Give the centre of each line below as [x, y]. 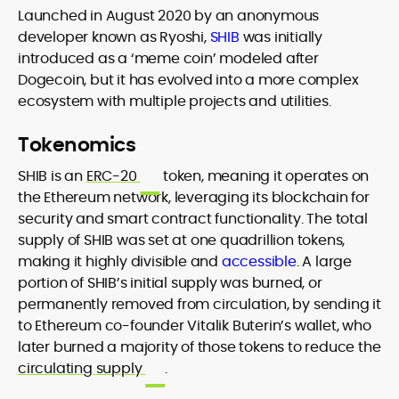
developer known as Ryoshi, [114, 37]
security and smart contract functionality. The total [193, 219]
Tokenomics [77, 145]
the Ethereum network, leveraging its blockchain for [194, 197]
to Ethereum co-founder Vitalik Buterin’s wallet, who [195, 326]
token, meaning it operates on [265, 176]
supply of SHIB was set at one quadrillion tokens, [182, 240]
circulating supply [82, 368]
